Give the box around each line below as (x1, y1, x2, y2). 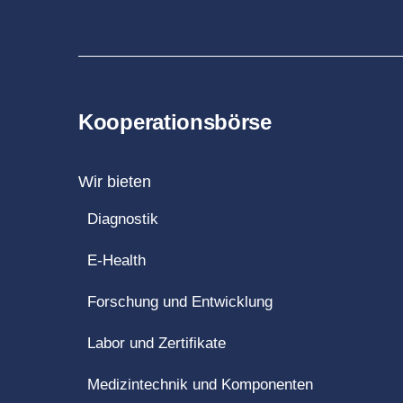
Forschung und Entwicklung (87, 293, 273, 311)
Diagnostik (87, 210, 158, 228)
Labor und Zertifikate (87, 335, 226, 353)
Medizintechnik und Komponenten (87, 376, 313, 394)
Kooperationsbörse (78, 110, 272, 135)
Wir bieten (78, 173, 151, 192)
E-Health (87, 252, 146, 270)
